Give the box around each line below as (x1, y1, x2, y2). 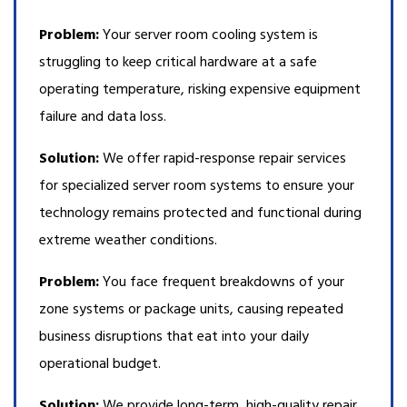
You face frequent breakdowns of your (99, 272, 344, 293)
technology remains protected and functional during (39, 203, 362, 223)
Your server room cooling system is (99, 25, 318, 45)
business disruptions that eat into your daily (39, 326, 309, 347)
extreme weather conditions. (39, 230, 217, 251)
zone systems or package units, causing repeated (39, 299, 343, 320)
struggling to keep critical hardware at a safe (39, 52, 317, 73)
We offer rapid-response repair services (99, 148, 346, 169)
